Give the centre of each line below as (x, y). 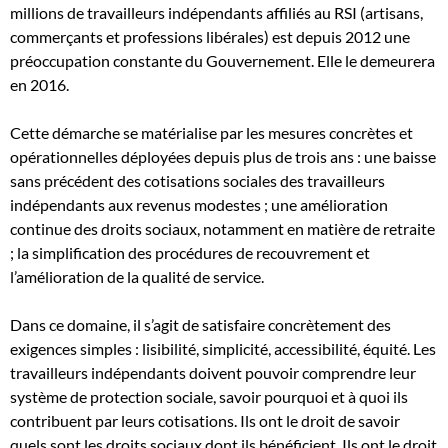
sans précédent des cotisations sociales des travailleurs (197, 180)
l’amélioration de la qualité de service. (137, 276)
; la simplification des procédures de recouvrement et (190, 252)
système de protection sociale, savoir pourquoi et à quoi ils (209, 396)
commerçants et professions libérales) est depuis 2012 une (210, 36)
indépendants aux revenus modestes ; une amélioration (199, 204)
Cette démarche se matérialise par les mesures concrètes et (211, 132)
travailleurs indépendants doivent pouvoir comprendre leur (213, 372)
